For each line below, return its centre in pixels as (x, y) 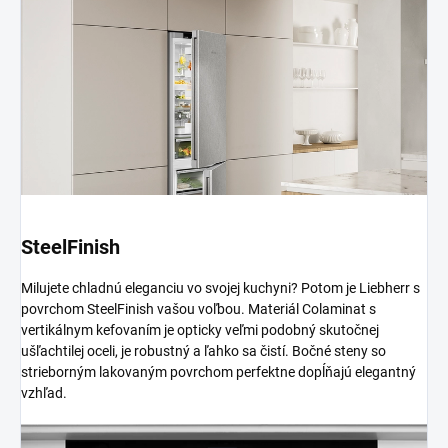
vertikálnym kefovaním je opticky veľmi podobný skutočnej (200, 330)
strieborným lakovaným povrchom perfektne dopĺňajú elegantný (218, 372)
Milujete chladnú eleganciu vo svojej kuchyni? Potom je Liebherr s (220, 288)
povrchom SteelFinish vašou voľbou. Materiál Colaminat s (198, 309)
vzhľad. (44, 393)
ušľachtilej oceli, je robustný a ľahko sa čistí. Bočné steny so (203, 351)
